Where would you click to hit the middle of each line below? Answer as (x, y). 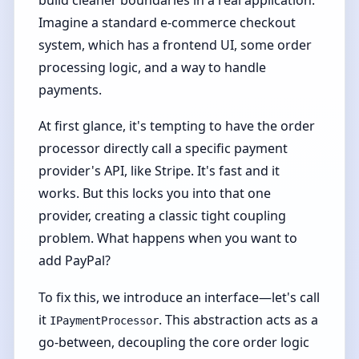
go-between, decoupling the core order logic (174, 342)
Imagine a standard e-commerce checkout (167, 22)
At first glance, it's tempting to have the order (177, 126)
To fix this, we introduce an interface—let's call (179, 297)
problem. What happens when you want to (168, 238)
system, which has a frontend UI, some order (175, 44)
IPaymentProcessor (105, 320)
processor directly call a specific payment (163, 149)
